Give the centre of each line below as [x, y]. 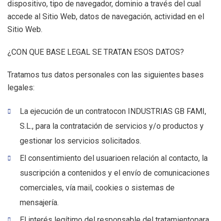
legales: [21, 88]
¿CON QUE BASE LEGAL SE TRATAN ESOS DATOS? [96, 52]
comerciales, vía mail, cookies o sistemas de [97, 188]
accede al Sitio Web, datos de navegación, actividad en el [106, 17]
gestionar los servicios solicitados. [80, 141]
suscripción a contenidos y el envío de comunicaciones [115, 173]
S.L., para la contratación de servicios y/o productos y [112, 126]
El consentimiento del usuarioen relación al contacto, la [114, 158]
